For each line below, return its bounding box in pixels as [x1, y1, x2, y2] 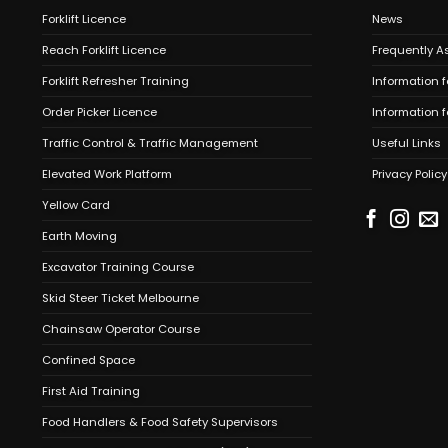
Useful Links [372, 135, 441, 152]
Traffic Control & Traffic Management [42, 135, 258, 152]
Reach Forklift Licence [42, 42, 166, 59]
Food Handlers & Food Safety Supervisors [42, 414, 278, 431]
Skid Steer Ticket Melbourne [42, 290, 199, 307]
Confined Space [42, 352, 135, 369]
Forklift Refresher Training [42, 73, 189, 90]
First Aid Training [42, 383, 140, 400]
